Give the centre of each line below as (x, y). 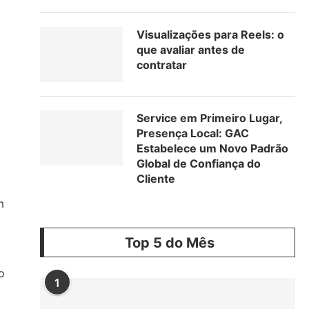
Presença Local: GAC (193, 133)
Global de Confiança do (199, 163)
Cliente (156, 179)
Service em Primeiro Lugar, (209, 118)
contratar (162, 65)
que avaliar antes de (191, 50)
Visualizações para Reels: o (210, 34)
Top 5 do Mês (169, 243)
